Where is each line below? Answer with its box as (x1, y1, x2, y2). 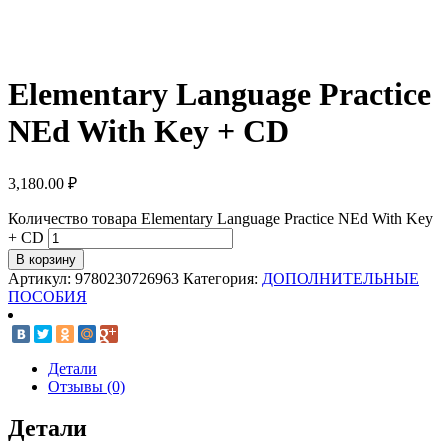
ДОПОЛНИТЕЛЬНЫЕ (262, 269, 419, 287)
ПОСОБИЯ (8, 287, 87, 305)
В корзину (16, 251, 76, 267)
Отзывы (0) (48, 377, 125, 395)
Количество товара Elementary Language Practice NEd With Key (8, 209, 433, 227)
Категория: (183, 269, 262, 287)
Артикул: (8, 269, 75, 287)
